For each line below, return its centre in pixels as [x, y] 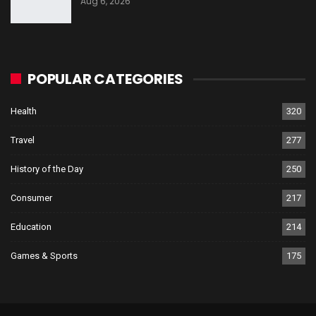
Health [24, 111]
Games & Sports [44, 255]
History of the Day [47, 169]
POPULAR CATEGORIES [105, 79]
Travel [23, 140]
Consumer [31, 197]
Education [31, 226]
